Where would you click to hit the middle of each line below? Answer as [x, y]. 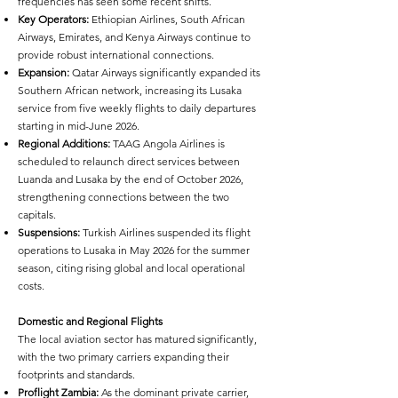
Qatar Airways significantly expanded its [165, 72]
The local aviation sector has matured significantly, [137, 339]
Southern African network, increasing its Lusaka [130, 90]
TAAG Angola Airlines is [167, 143]
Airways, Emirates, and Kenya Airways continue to [134, 37]
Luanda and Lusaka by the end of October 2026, [131, 179]
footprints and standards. [76, 374]
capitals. [37, 215]
